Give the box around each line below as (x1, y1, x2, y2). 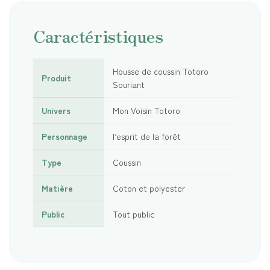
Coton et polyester (113, 181, 185, 194)
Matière (42, 181, 73, 194)
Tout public (113, 207, 154, 220)
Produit (42, 71, 71, 84)
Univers (42, 104, 71, 116)
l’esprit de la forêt (113, 130, 181, 142)
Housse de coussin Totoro (113, 64, 209, 77)
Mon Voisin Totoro (113, 104, 180, 116)
